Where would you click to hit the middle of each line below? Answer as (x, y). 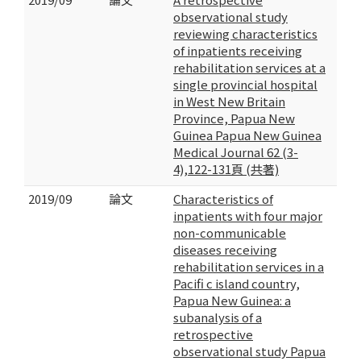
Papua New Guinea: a (232, 300)
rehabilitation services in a (249, 266)
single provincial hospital (245, 84)
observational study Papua (249, 351)
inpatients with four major (248, 216)
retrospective (213, 334)
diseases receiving (225, 249)
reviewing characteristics (245, 33)
